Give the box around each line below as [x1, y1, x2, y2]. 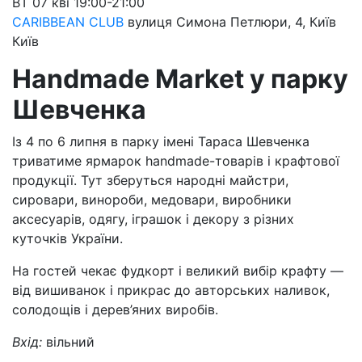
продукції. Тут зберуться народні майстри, [12, 172, 288, 188]
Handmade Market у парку [12, 63, 348, 95]
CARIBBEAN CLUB [12, 14, 124, 30]
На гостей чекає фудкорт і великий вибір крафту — [12, 263, 343, 279]
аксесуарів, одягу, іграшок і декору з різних [12, 211, 294, 227]
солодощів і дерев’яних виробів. [12, 301, 218, 318]
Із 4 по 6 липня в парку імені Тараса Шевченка [12, 133, 309, 149]
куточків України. [12, 230, 123, 246]
